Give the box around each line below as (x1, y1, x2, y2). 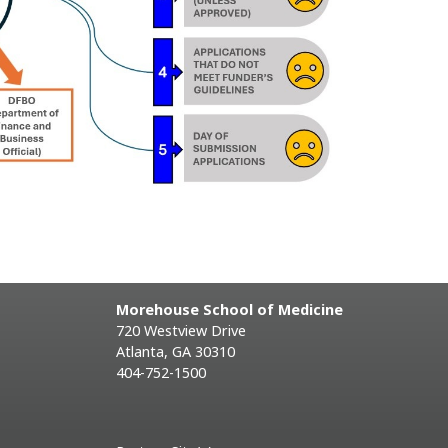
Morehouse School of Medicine (116, 300, 343, 319)
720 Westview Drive (116, 321, 246, 340)
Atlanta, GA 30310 (116, 342, 235, 361)
